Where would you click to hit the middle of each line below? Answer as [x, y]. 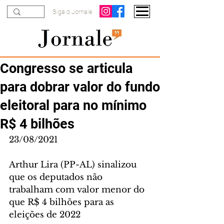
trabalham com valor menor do [78, 190]
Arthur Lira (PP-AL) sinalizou [74, 165]
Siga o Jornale [72, 12]
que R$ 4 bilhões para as [63, 202]
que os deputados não [57, 177]
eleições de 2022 [45, 215]
